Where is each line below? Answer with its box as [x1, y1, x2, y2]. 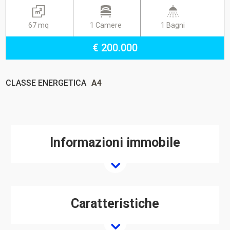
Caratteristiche [71, 196, 159, 211]
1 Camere [90, 21, 122, 29]
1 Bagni [161, 21, 185, 29]
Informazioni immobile [50, 135, 180, 150]
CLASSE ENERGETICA [6, 78, 87, 88]
